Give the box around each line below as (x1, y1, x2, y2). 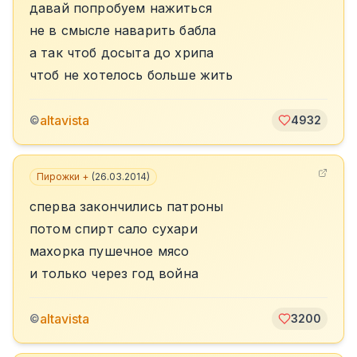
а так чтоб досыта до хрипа (29, 45, 214, 61)
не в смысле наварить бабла (29, 22, 217, 38)
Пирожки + (37, 171, 88, 182)
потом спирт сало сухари (29, 221, 198, 237)
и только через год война (29, 265, 198, 281)
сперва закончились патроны (29, 198, 224, 214)
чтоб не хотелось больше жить (29, 67, 233, 83)
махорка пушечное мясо (29, 243, 190, 259)
